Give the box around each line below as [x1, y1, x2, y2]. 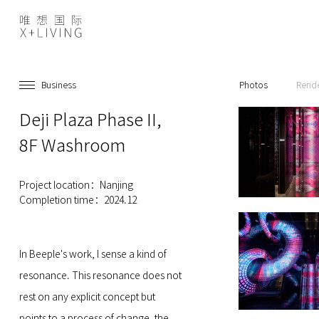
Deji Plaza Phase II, [19, 111, 162, 128]
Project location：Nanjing [19, 180, 133, 190]
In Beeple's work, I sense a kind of [19, 249, 167, 259]
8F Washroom [19, 137, 125, 154]
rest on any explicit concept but [19, 292, 155, 302]
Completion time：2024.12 [19, 195, 137, 205]
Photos [239, 80, 268, 89]
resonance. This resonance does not [19, 271, 182, 281]
